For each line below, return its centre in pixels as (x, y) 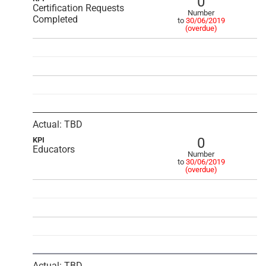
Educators (54, 149)
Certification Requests (78, 8)
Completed (55, 19)
